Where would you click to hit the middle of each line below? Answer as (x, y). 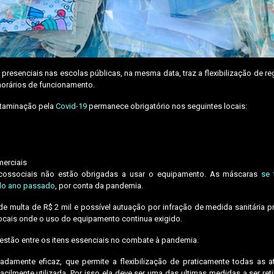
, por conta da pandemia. (100, 185)
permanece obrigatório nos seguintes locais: (168, 106)
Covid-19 (71, 106)
